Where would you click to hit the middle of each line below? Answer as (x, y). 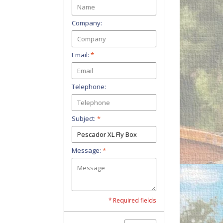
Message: (87, 150)
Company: (87, 23)
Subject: (84, 118)
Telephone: (89, 86)
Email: (81, 55)
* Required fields (132, 200)
